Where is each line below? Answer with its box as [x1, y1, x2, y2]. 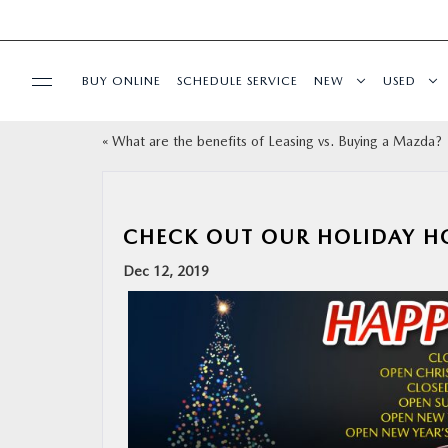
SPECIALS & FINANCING [28, 199, 184, 215]
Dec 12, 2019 [123, 263, 209, 279]
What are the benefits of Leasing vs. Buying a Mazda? [112, 133, 442, 149]
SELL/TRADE [28, 141, 108, 157]
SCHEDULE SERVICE [177, 73, 298, 88]
